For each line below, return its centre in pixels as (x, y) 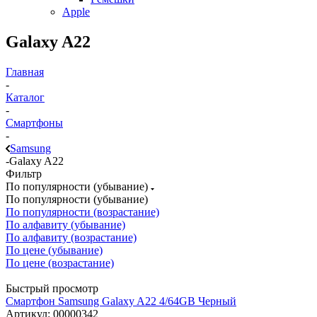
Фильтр (24, 173)
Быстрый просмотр (52, 288)
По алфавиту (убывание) (65, 224)
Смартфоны (34, 122)
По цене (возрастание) (60, 263)
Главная (25, 71)
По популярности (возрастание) (82, 212)
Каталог (25, 97)
